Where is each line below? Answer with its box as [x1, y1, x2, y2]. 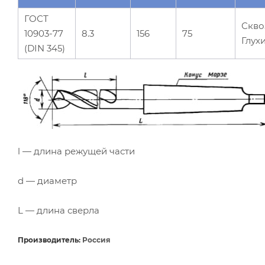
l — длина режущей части [18, 145, 135, 157]
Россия [80, 235, 111, 244]
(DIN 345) [24, 42, 65, 54]
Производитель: [18, 235, 80, 244]
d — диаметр [18, 174, 77, 186]
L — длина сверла [18, 204, 99, 216]
